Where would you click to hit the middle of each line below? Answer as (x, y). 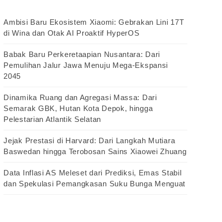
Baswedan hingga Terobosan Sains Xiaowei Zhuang (95, 152)
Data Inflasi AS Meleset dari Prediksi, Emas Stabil (93, 173)
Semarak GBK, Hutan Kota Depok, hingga (78, 109)
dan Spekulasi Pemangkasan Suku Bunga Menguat (95, 184)
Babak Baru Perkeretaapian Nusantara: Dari (82, 55)
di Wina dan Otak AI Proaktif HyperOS (72, 33)
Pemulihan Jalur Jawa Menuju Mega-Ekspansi (86, 65)
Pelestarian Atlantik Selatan (52, 119)
